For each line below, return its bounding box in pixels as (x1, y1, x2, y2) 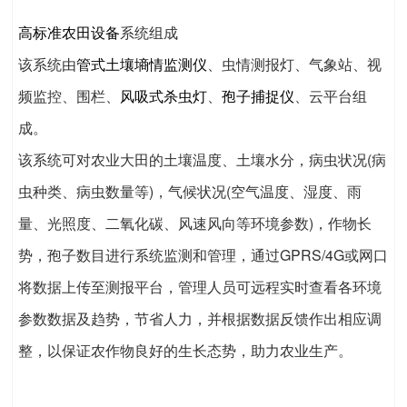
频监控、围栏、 (18, 85, 120, 107)
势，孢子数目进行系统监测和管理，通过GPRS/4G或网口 (18, 244, 388, 266)
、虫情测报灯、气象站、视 (207, 54, 382, 75)
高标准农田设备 (18, 22, 120, 44)
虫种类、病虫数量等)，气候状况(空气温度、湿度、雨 (18, 181, 362, 203)
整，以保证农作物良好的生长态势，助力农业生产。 (18, 340, 352, 362)
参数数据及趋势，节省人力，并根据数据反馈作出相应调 (18, 308, 382, 330)
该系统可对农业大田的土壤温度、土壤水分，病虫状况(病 (18, 149, 386, 171)
